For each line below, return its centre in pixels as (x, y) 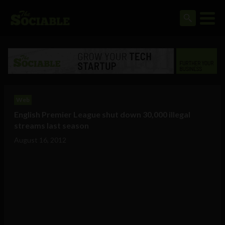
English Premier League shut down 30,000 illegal (102, 115)
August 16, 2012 (40, 140)
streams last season (51, 126)
